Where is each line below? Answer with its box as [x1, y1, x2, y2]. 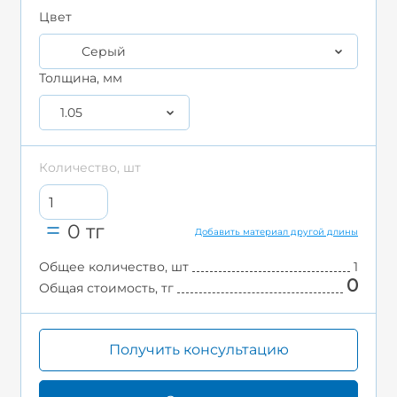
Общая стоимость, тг [39, 280, 174, 297]
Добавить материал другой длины [195, 226, 358, 238]
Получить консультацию [108, 341, 289, 359]
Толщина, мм [39, 70, 122, 87]
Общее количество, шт [39, 259, 189, 276]
